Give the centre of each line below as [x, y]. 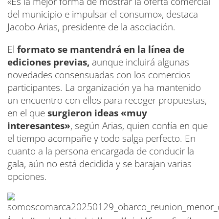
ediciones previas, [48, 62]
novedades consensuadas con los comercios [99, 75]
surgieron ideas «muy [97, 113]
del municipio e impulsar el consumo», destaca [103, 14]
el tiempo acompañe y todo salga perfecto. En [101, 138]
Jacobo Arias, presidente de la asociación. [91, 27]
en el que [27, 113]
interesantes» [39, 125]
